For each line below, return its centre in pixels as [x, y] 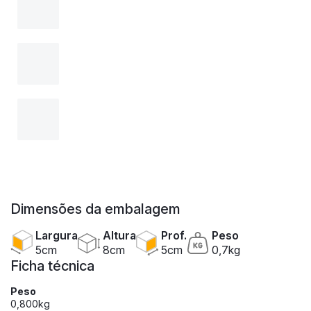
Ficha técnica [52, 266]
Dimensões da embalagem [95, 209]
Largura [57, 236]
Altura [119, 236]
